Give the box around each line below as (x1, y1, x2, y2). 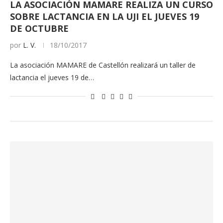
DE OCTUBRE (10, 22, 69, 34)
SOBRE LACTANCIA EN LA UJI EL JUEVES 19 (10, 10, 199, 22)
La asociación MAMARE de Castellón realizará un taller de (10, 60, 196, 70)
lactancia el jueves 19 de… (10, 72, 94, 82)
